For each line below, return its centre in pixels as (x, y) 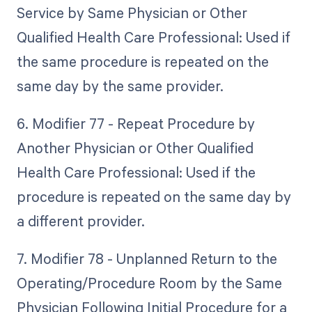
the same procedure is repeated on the (142, 62)
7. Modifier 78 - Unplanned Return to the (147, 259)
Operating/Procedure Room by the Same (149, 283)
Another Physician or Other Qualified (135, 148)
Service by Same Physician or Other (132, 13)
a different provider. (80, 221)
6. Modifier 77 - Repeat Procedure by (135, 124)
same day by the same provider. (120, 86)
